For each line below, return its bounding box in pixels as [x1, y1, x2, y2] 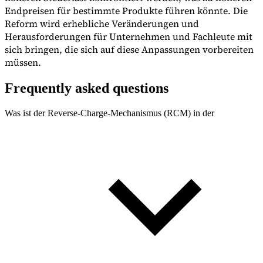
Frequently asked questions [5, 80, 168, 96]
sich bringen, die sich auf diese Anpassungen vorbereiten [5, 42, 254, 56]
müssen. [5, 55, 41, 69]
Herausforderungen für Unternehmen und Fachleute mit [5, 29, 252, 43]
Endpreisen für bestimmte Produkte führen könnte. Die [5, 4, 248, 17]
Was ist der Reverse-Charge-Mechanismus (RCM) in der [5, 107, 214, 118]
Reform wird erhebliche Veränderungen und [5, 16, 199, 30]
